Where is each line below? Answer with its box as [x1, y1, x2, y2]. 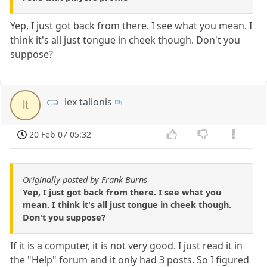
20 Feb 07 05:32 [29, 128, 92, 140]
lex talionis [64, 95, 113, 108]
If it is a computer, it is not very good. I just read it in [10, 239, 243, 253]
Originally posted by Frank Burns [23, 174, 147, 186]
